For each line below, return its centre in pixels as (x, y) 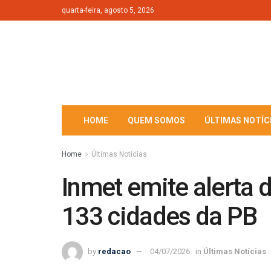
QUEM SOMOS (156, 120)
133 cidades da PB (159, 216)
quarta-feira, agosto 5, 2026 (108, 10)
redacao (114, 251)
